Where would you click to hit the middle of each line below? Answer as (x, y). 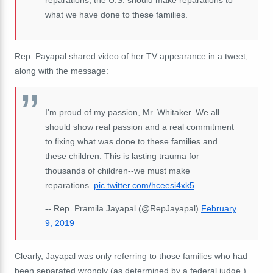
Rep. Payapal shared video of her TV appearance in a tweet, (131, 56)
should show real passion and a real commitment (140, 126)
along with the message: (62, 70)
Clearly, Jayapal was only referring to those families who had (131, 256)
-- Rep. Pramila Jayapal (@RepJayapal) (123, 208)
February (219, 208)
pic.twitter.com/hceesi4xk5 (144, 185)
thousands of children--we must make (118, 170)
